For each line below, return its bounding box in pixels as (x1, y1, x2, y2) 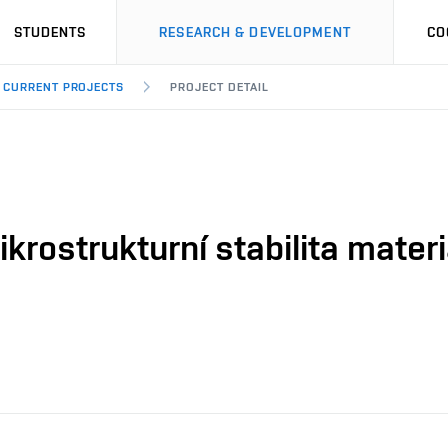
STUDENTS (13, 24, 87, 40)
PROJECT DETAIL (170, 80, 269, 94)
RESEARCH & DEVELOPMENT (159, 24, 351, 40)
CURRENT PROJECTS (2, 80, 125, 94)
